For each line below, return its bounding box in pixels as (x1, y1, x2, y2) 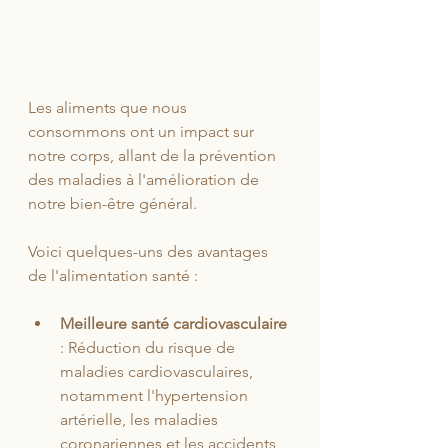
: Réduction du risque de (60, 338, 239, 358)
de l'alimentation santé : (28, 266, 198, 286)
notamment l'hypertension (60, 386, 252, 406)
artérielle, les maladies (60, 410, 222, 430)
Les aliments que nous (28, 98, 191, 118)
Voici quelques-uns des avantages (28, 242, 272, 262)
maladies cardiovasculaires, (60, 362, 257, 382)
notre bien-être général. (28, 194, 197, 214)
